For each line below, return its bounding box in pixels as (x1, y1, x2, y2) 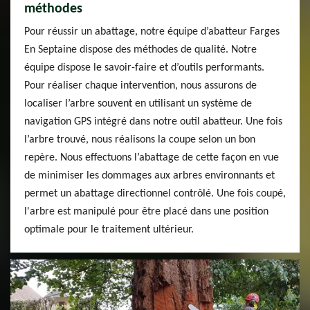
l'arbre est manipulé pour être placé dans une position (24, 206, 268, 217)
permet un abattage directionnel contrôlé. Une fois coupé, (24, 188, 286, 199)
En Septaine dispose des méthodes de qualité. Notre (24, 44, 257, 55)
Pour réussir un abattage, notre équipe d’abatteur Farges (24, 26, 280, 37)
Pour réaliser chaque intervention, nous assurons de (24, 80, 257, 91)
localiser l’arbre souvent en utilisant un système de (24, 98, 252, 109)
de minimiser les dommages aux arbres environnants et (24, 170, 275, 181)
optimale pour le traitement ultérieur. (24, 224, 194, 235)
